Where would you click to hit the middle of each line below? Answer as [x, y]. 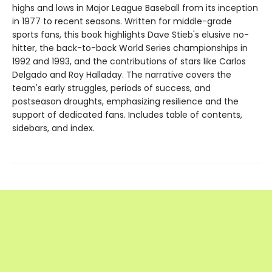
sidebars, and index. [53, 128]
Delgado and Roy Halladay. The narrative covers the [122, 75]
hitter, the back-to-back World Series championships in [130, 48]
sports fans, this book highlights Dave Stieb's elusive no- [131, 35]
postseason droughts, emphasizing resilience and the [125, 102]
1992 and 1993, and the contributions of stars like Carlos [129, 62]
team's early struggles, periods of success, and [111, 88]
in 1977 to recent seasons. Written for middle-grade [122, 22]
